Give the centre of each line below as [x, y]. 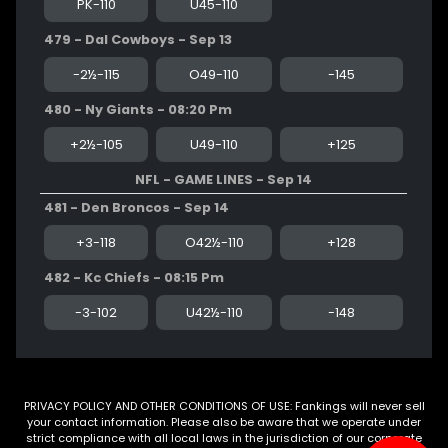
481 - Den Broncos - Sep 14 [136, 207]
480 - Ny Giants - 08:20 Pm [138, 109]
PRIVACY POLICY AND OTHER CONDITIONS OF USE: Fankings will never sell [224, 405]
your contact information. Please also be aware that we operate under [224, 421]
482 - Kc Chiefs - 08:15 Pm [134, 277]
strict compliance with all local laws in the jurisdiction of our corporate [224, 437]
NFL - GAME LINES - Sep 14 [223, 179]
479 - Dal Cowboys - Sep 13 [138, 39]
